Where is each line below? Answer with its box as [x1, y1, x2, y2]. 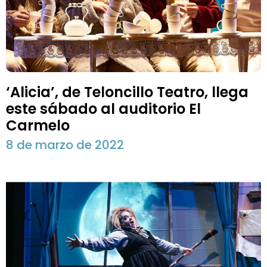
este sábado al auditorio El [6, 98, 201, 119]
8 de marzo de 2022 [6, 136, 124, 153]
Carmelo [6, 115, 70, 135]
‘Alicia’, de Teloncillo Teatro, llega [6, 82, 249, 102]
